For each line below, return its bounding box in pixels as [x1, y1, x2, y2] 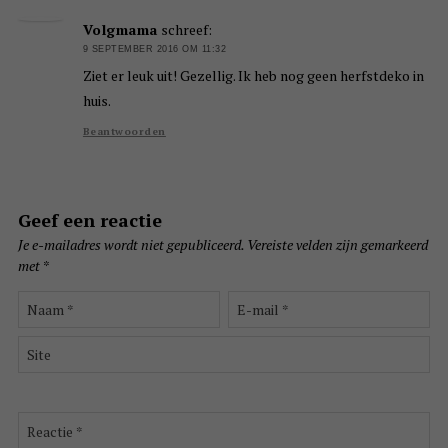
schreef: [160, 19, 212, 39]
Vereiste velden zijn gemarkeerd [246, 235, 428, 255]
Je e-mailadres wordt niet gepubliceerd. [17, 235, 244, 255]
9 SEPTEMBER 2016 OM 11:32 [82, 43, 227, 54]
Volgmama [82, 19, 158, 39]
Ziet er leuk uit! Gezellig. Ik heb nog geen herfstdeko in [82, 66, 424, 86]
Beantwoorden [82, 125, 166, 139]
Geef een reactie [17, 208, 162, 233]
